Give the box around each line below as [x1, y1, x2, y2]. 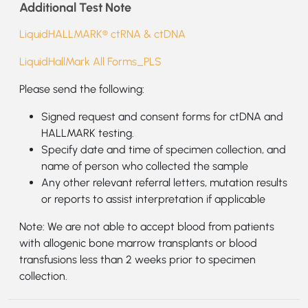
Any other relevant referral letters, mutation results [41, 175, 287, 189]
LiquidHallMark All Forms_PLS [19, 54, 162, 68]
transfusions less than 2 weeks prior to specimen [19, 252, 256, 266]
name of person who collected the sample [41, 159, 248, 173]
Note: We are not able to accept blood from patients [19, 219, 274, 233]
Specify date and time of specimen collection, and [41, 142, 286, 156]
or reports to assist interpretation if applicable [41, 192, 265, 206]
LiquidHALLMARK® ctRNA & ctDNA [19, 27, 186, 41]
